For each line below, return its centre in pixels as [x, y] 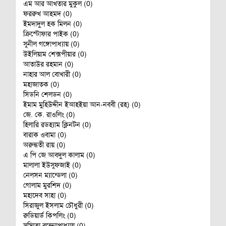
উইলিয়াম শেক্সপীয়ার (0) [55, 54]
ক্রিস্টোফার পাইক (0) [51, 34]
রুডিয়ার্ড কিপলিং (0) [50, 215]
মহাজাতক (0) [41, 84]
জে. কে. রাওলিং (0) [49, 115]
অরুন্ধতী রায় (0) [44, 145]
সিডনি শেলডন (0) [48, 94]
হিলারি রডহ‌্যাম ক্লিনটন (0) [57, 125]
